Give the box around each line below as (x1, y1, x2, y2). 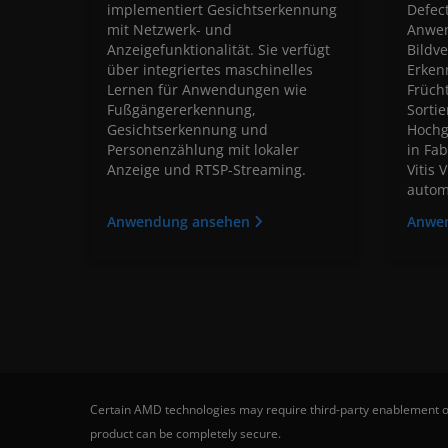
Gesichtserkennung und (107, 119, 268, 139)
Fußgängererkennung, (107, 99, 256, 119)
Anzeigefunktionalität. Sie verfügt (107, 39, 330, 59)
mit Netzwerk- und (107, 19, 232, 39)
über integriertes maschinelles (107, 59, 313, 79)
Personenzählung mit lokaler (107, 139, 299, 159)
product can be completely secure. (90, 424, 281, 442)
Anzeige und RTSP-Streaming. (107, 159, 306, 179)
